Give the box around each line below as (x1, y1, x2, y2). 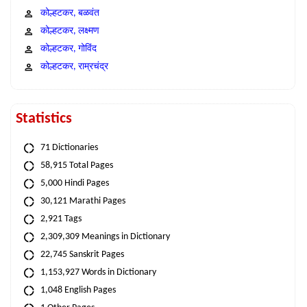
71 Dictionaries (40, 142, 98, 153)
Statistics (16, 110, 72, 127)
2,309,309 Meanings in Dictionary (40, 231, 170, 242)
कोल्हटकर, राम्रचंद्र (40, 61, 108, 72)
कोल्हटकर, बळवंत (40, 8, 99, 19)
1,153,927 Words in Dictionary (40, 267, 156, 278)
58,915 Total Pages (40, 160, 113, 171)
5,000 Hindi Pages (40, 177, 109, 188)
